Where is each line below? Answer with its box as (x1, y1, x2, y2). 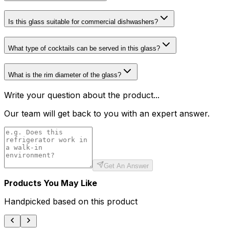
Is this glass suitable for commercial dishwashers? (8, 18, 158, 26)
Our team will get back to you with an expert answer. (4, 108, 210, 119)
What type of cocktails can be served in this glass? (8, 44, 160, 53)
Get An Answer (104, 162, 149, 170)
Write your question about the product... (4, 89, 159, 100)
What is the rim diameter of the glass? (8, 71, 121, 79)
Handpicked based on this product (4, 196, 138, 207)
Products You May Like (4, 177, 97, 188)
